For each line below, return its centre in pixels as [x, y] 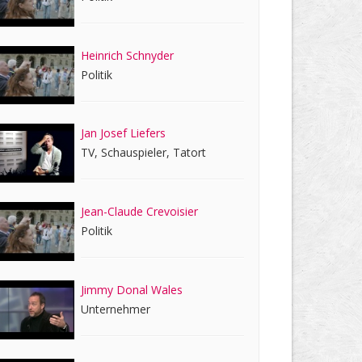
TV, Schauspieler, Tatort [144, 153]
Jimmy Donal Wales [132, 289]
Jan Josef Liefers [124, 133]
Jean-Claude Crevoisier [140, 212]
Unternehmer [116, 309]
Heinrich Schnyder [128, 55]
